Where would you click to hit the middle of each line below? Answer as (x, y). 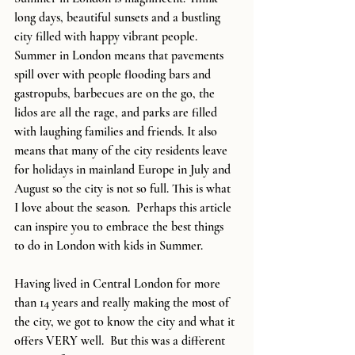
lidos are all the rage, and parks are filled (117, 113)
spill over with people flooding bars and (114, 74)
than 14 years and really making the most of (123, 303)
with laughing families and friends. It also (117, 132)
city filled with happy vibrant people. (107, 36)
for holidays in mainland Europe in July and (124, 170)
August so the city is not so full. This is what (124, 189)
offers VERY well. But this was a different (121, 341)
